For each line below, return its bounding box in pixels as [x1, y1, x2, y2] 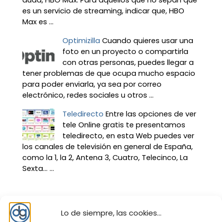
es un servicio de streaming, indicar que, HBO [22, 6, 184, 16]
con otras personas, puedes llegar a [62, 57, 194, 68]
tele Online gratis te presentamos [62, 120, 185, 130]
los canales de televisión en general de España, [22, 142, 193, 152]
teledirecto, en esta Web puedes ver [62, 131, 194, 141]
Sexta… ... [22, 164, 54, 174]
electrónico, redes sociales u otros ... [22, 90, 154, 101]
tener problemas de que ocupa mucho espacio [22, 68, 195, 79]
